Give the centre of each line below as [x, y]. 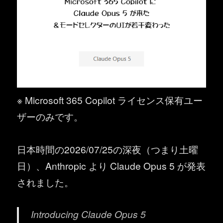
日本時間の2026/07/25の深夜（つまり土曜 [108, 149]
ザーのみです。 [50, 116]
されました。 [46, 182]
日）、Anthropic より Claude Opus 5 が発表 [111, 166]
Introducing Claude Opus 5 [89, 214]
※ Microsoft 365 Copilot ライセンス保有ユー [110, 100]
